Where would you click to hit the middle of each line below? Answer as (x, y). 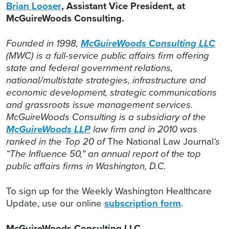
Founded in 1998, (43, 43)
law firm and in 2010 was (144, 129)
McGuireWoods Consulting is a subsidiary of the (106, 117)
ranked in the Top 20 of (55, 142)
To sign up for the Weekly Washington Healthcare (109, 191)
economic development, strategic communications (111, 93)
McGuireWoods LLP (48, 129)
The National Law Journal (159, 142)
